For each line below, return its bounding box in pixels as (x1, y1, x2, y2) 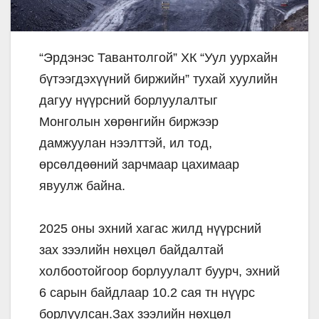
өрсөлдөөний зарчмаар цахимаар (39, 157, 239, 172)
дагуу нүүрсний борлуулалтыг (39, 93, 218, 108)
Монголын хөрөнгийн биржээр (39, 114, 219, 129)
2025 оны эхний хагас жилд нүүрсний (39, 221, 261, 236)
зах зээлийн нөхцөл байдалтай (39, 242, 224, 257)
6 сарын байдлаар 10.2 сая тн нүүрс (39, 285, 255, 300)
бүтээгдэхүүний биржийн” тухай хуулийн (39, 71, 278, 86)
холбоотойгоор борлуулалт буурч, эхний (39, 263, 280, 278)
